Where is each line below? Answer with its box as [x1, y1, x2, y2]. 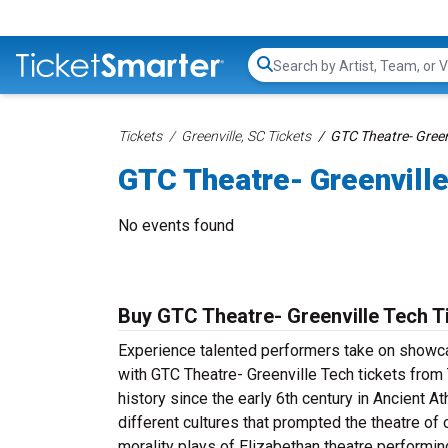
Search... [272, 65, 329, 85]
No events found [118, 216, 234, 235]
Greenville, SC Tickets [181, 128, 311, 144]
